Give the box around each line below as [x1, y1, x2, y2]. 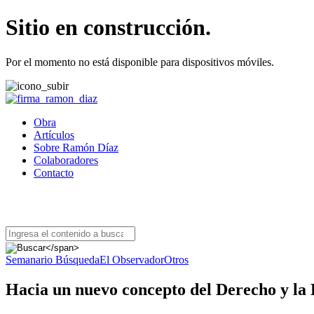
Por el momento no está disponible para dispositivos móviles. [6, 55, 274, 68]
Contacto [34, 166, 74, 179]
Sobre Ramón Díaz [34, 141, 118, 153]
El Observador [100, 253, 164, 266]
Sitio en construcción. [6, 15, 211, 41]
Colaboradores [34, 153, 98, 166]
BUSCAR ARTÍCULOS [6, 193, 175, 212]
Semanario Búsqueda [6, 253, 100, 266]
